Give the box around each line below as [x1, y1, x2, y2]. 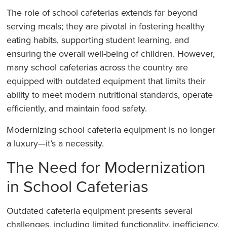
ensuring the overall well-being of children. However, [7, 47, 215, 60]
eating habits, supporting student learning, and [7, 33, 190, 47]
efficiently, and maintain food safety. [7, 102, 147, 115]
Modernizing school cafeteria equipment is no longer [7, 123, 216, 136]
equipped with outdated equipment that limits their [7, 74, 206, 88]
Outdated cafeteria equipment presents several [7, 204, 193, 217]
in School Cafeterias [7, 174, 149, 198]
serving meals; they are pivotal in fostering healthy [7, 20, 205, 33]
